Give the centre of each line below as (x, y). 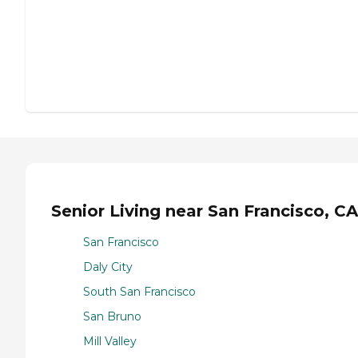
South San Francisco (139, 292)
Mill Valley (110, 342)
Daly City (108, 267)
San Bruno (112, 317)
